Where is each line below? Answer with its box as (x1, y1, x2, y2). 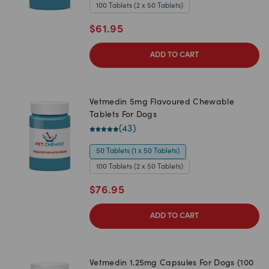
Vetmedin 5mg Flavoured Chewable (89, 98, 234, 107)
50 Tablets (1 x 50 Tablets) (96, 148, 180, 156)
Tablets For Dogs (89, 111, 157, 120)
